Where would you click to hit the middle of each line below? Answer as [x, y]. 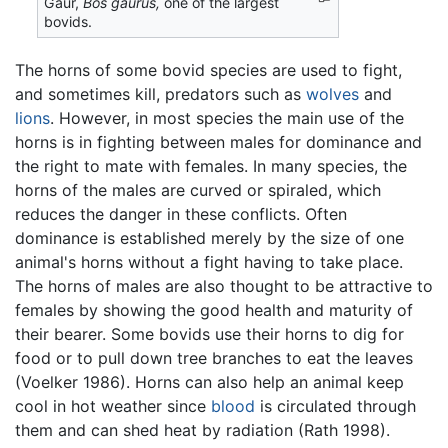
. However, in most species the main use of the [227, 118]
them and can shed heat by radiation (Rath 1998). [202, 430]
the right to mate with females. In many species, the [211, 166]
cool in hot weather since [113, 406]
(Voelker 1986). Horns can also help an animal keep [209, 382]
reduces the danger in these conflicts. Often [181, 214]
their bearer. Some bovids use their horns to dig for [209, 334]
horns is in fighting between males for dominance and [218, 142]
